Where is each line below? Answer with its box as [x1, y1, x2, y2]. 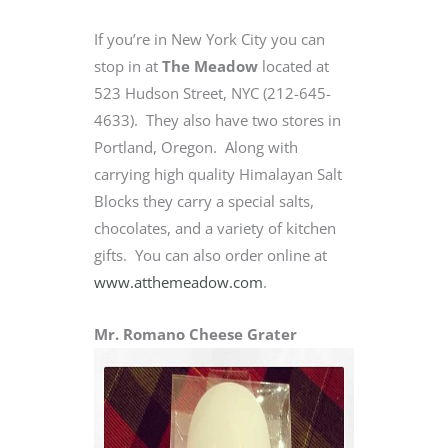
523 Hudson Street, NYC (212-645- [94, 82, 331, 103]
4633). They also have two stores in [94, 109, 341, 130]
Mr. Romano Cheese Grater [94, 324, 297, 345]
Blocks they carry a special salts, [94, 190, 314, 211]
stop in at [94, 55, 162, 76]
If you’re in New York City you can [94, 28, 325, 49]
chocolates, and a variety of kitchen [94, 217, 336, 238]
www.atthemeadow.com [94, 271, 263, 292]
